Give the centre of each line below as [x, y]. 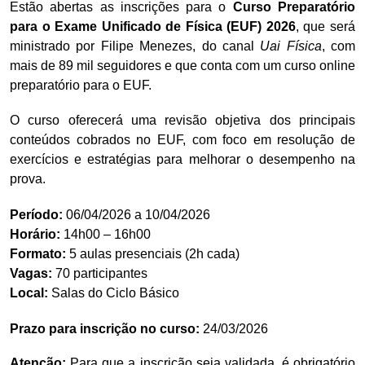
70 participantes [100, 273]
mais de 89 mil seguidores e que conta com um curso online [182, 66]
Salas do [77, 292]
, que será [325, 26]
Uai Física [291, 46]
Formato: [38, 253]
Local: [29, 292]
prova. [28, 178]
